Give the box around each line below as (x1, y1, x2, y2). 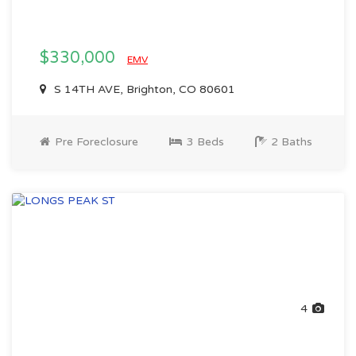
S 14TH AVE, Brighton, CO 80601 (51, 83, 235, 96)
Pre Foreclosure (52, 135, 138, 149)
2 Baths (268, 135, 312, 149)
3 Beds (184, 135, 224, 149)
